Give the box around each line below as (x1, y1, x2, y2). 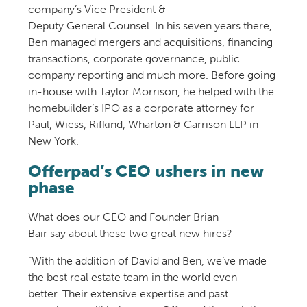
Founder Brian (149, 210, 219, 224)
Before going (208, 68, 275, 82)
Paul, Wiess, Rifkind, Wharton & (27, 117, 184, 131)
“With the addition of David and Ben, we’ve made (27, 254, 267, 268)
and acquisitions (140, 35, 222, 49)
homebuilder (27, 101, 92, 114)
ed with (219, 84, 256, 98)
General (66, 19, 108, 32)
